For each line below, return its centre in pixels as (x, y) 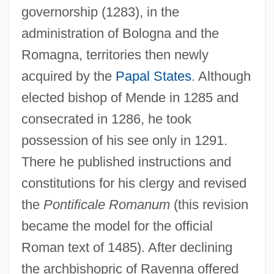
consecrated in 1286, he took (106, 119)
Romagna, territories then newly (115, 54)
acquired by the (68, 76)
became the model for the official (117, 226)
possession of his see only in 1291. (124, 140)
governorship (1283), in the (100, 12)
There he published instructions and (126, 161)
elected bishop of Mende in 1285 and (130, 97)
